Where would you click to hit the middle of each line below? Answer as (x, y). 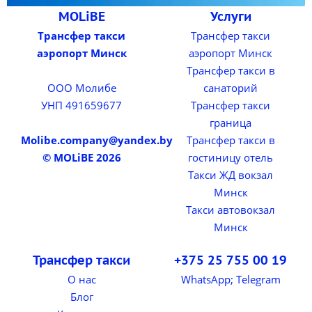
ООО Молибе (81, 88)
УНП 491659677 (81, 105)
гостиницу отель (231, 157)
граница (231, 123)
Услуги (231, 16)
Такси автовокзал (231, 210)
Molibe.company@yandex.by (97, 140)
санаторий (231, 88)
